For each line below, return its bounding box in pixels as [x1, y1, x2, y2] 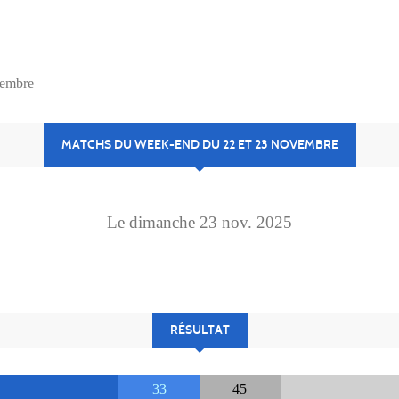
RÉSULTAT [169, 322, 230, 338]
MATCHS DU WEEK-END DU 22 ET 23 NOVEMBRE [61, 136, 338, 152]
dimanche [129, 212, 199, 232]
